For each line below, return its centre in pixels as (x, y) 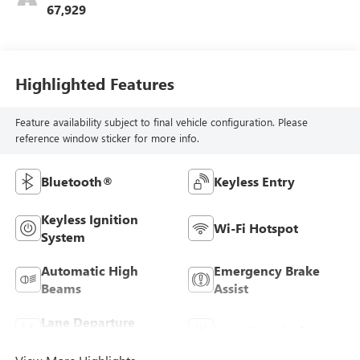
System (63, 237)
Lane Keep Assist (264, 331)
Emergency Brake (267, 271)
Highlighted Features (94, 83)
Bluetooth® (77, 182)
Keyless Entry (254, 182)
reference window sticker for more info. (107, 138)
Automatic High (89, 271)
